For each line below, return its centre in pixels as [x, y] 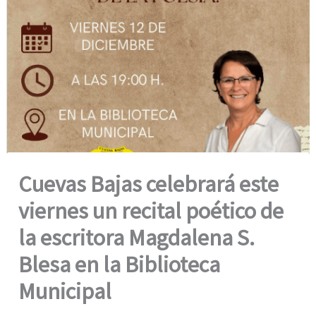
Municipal [65, 291]
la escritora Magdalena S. [137, 237]
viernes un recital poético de [151, 211]
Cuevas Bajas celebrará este [149, 184]
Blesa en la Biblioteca [120, 264]
